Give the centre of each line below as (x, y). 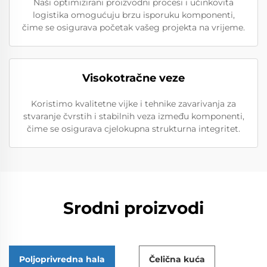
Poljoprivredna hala (62, 259)
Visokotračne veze (133, 78)
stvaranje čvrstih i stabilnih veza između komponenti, (133, 116)
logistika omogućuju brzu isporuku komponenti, (133, 15)
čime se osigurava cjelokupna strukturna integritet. (133, 128)
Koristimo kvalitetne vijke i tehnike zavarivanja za (133, 103)
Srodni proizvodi (133, 208)
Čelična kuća (177, 259)
